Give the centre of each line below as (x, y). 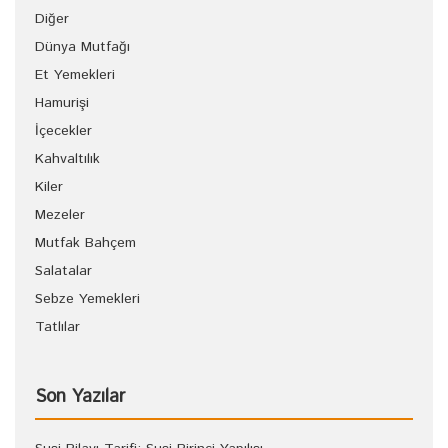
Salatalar (63, 271)
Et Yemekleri (75, 75)
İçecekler (63, 131)
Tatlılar (57, 327)
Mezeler (60, 215)
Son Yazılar (80, 397)
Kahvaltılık (67, 159)
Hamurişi (62, 103)
